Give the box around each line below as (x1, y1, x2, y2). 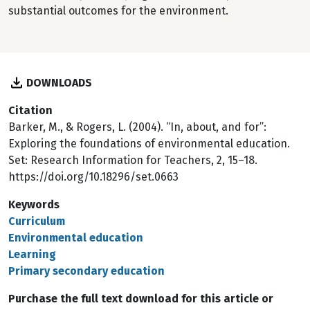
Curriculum (8, 215, 65, 228)
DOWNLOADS (26, 76, 92, 89)
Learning (8, 248, 56, 261)
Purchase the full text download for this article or (8, 292, 273, 305)
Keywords (8, 198, 60, 211)
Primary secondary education (8, 264, 165, 277)
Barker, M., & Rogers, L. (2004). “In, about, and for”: (8, 120, 266, 134)
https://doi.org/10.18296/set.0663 (8, 170, 179, 183)
